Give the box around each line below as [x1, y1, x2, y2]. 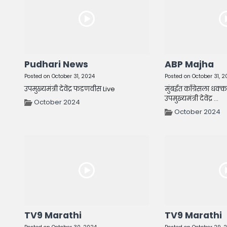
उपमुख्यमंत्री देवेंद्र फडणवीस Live [24, 84, 115, 94]
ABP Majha [164, 58, 214, 70]
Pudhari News [24, 58, 88, 70]
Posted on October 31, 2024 [24, 72, 95, 80]
